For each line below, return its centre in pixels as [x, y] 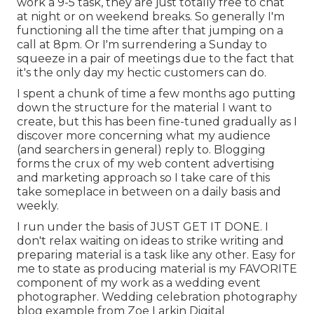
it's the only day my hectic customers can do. [142, 73]
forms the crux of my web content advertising [146, 164]
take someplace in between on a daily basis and [149, 192]
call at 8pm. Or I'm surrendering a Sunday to [142, 45]
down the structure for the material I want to [144, 108]
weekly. [38, 206]
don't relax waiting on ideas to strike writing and [150, 241]
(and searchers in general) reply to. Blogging [141, 150]
